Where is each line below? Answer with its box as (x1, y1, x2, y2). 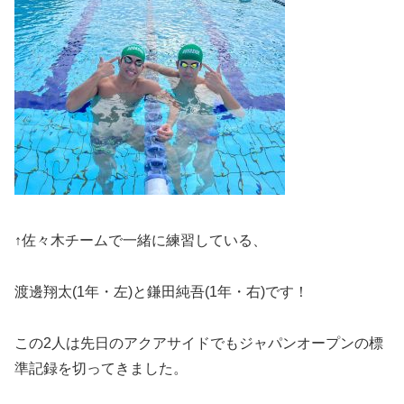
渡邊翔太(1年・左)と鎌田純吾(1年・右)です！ (14, 284, 308, 300)
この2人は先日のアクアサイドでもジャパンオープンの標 (14, 335, 383, 351)
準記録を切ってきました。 (14, 361, 188, 376)
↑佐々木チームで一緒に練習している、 (14, 233, 267, 249)
